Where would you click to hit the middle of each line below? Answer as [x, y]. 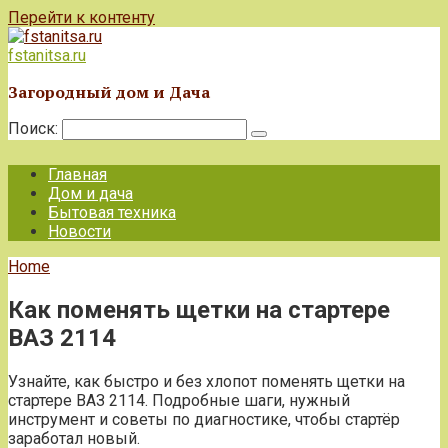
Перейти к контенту [81, 17]
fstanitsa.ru [47, 55]
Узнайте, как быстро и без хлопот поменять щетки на [206, 381]
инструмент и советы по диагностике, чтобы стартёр [204, 419]
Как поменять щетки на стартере [199, 309]
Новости [79, 231]
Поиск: [35, 128]
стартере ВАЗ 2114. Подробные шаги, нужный [179, 400]
